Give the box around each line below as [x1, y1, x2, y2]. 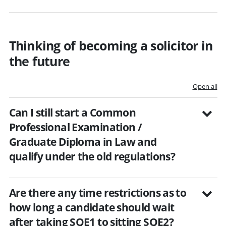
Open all [192, 81, 217, 91]
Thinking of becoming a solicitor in [9, 36, 213, 54]
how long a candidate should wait [9, 200, 175, 214]
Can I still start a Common [9, 105, 136, 120]
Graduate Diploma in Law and [9, 134, 157, 149]
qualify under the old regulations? [9, 149, 176, 163]
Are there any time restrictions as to [9, 185, 187, 200]
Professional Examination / [9, 120, 142, 134]
